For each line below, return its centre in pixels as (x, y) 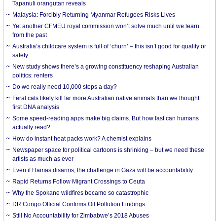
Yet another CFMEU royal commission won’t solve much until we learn (106, 26)
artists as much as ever (43, 159)
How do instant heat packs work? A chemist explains (82, 138)
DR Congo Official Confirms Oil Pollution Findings (79, 204)
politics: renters (33, 75)
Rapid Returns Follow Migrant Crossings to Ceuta (79, 181)
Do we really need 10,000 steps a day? (65, 87)
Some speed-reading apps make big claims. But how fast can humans (106, 118)
